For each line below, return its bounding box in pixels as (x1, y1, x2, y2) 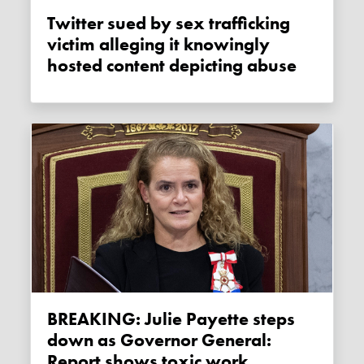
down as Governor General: (47, 329, 272, 353)
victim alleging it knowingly (47, 33, 271, 57)
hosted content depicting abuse (47, 54, 297, 78)
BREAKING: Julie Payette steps (47, 308, 58, 331)
